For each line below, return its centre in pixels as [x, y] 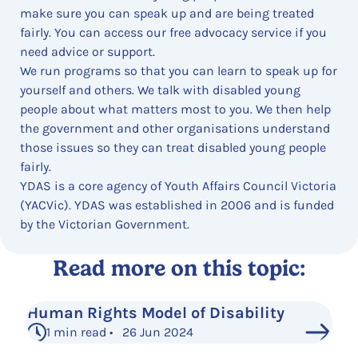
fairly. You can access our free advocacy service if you [173, 32]
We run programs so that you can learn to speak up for [179, 70]
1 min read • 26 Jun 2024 [120, 332]
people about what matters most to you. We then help [175, 109]
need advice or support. [88, 51]
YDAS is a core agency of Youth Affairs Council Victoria [178, 185]
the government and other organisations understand [175, 128]
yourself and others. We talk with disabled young [160, 89]
